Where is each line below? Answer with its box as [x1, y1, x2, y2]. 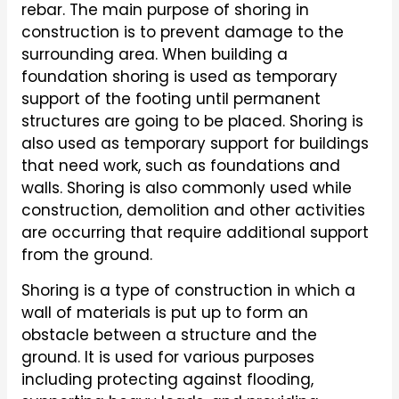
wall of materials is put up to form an [20, 301, 308, 323]
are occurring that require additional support [20, 221, 369, 243]
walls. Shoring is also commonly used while [20, 176, 352, 199]
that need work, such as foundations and [20, 154, 340, 176]
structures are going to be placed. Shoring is [20, 110, 363, 132]
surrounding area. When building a [20, 43, 288, 65]
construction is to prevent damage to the [20, 20, 344, 43]
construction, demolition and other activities [20, 199, 365, 221]
